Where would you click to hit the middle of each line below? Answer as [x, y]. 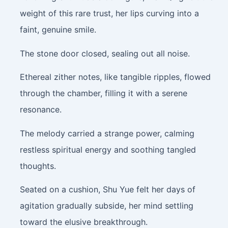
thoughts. [38, 166]
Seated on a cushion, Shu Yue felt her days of [107, 190]
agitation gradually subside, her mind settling [106, 206]
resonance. [40, 110]
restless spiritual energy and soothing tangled [108, 149]
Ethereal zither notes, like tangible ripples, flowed [115, 77]
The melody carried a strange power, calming [107, 133]
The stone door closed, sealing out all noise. [105, 53]
